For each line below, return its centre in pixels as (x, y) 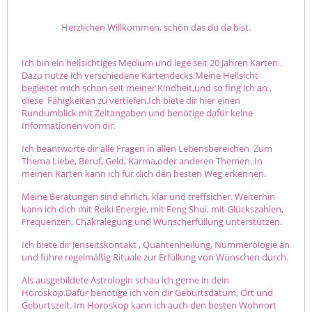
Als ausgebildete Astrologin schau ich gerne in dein (125, 280)
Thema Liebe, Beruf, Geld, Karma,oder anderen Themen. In (142, 161)
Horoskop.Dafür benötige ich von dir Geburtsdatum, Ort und (147, 292)
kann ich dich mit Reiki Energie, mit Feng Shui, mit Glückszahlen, (153, 209)
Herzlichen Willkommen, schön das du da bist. (156, 27)
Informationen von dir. (69, 125)
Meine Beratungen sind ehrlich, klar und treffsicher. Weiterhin (148, 196)
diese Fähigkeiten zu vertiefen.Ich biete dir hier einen (131, 100)
